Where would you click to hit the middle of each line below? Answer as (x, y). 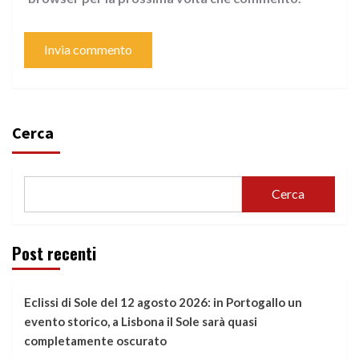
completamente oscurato (95, 340)
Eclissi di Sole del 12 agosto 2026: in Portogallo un (163, 302)
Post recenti (54, 253)
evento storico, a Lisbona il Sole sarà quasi (141, 321)
